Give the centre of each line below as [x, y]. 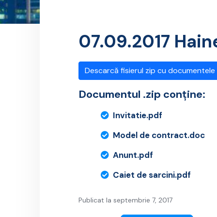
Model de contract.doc [159, 135]
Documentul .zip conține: [142, 94]
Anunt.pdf [133, 155]
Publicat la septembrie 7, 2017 [125, 200]
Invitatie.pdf [138, 116]
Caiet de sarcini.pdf [152, 175]
